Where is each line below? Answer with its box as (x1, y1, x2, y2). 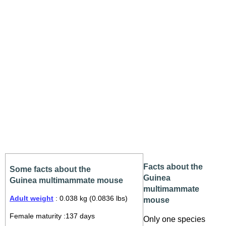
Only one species (143, 215, 205, 223)
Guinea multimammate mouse (10, 176, 123, 185)
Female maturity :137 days (10, 212, 95, 220)
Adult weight (10, 194, 53, 202)
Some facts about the (10, 165, 91, 174)
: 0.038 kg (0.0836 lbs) (53, 194, 128, 202)
